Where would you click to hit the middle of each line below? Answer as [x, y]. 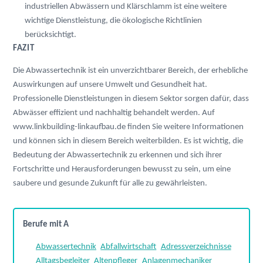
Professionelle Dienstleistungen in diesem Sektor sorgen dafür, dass [131, 99]
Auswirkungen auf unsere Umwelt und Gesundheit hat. [110, 85]
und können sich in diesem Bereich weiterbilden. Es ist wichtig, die [128, 141]
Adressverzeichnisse [196, 247]
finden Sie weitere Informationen [185, 127]
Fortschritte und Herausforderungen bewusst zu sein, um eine [122, 169]
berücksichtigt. [50, 35]
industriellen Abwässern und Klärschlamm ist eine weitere [126, 6]
